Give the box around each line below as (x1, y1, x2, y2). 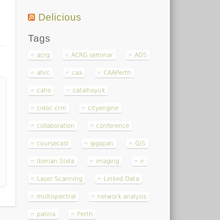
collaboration (37, 122, 75, 129)
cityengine (88, 104, 119, 111)
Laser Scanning (37, 175, 82, 182)
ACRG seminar (71, 51, 113, 58)
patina (37, 210, 56, 218)
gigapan (90, 139, 114, 147)
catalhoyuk (73, 86, 106, 94)
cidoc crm (37, 104, 67, 111)
